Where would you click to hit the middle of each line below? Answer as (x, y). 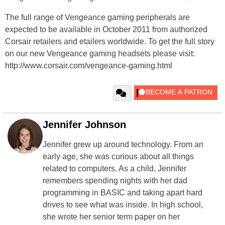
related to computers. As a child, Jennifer (115, 168)
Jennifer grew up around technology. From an (123, 144)
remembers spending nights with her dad (115, 180)
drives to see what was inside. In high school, (123, 204)
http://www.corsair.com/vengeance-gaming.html (89, 65)
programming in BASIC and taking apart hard (123, 192)
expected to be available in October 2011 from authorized (106, 29)
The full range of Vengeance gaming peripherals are (97, 17)
